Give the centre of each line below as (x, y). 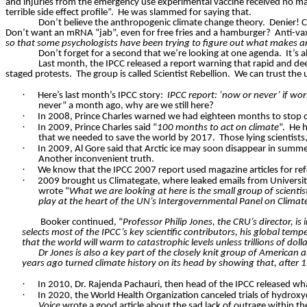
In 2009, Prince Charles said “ (97, 128)
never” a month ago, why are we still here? (126, 106)
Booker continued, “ (82, 223)
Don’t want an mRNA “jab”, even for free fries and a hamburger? (138, 34)
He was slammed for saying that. (185, 13)
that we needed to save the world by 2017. (127, 138)
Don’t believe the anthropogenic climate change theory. (152, 23)
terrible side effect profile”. (60, 13)
